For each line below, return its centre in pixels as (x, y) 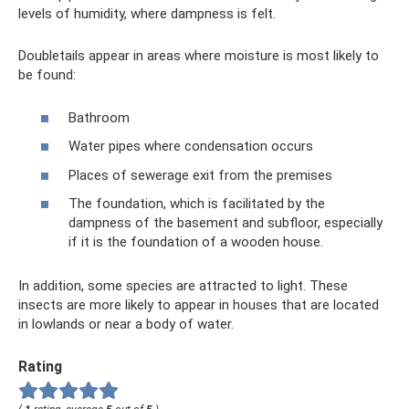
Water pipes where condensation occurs (191, 146)
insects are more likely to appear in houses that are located (199, 305)
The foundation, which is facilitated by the (197, 204)
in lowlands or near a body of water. (126, 324)
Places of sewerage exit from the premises (200, 175)
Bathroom (99, 117)
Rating (40, 367)
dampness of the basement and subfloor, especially (225, 223)
